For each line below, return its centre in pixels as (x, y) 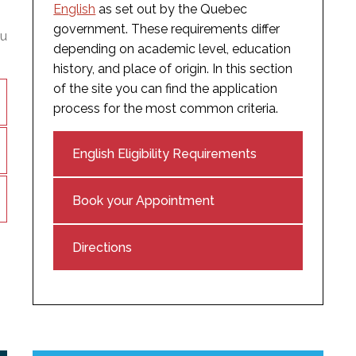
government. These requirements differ (167, 29)
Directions (103, 248)
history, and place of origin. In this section (173, 69)
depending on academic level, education (172, 49)
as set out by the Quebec (172, 10)
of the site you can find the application (166, 89)
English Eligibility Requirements (165, 154)
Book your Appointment (144, 201)
